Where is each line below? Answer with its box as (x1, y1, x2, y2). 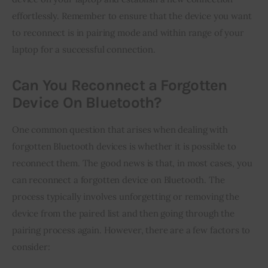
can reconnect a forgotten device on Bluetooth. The (12, 173, 225, 185)
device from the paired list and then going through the (12, 207, 234, 219)
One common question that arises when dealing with (12, 123, 228, 135)
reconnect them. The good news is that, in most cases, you (12, 157, 252, 169)
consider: (12, 240, 50, 252)
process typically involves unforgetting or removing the (12, 190, 239, 202)
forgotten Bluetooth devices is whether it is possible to (12, 140, 236, 152)
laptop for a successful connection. (12, 43, 156, 55)
